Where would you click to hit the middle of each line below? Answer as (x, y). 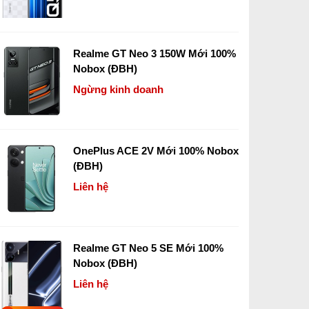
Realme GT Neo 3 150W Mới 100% (154, 53)
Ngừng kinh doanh (118, 89)
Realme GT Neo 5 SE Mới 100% (148, 248)
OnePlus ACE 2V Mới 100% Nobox (156, 151)
